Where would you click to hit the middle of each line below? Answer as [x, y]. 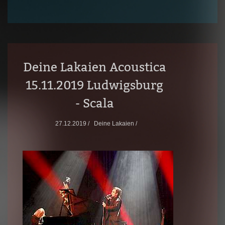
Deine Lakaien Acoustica [94, 67]
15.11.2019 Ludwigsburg [95, 85]
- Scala [94, 103]
